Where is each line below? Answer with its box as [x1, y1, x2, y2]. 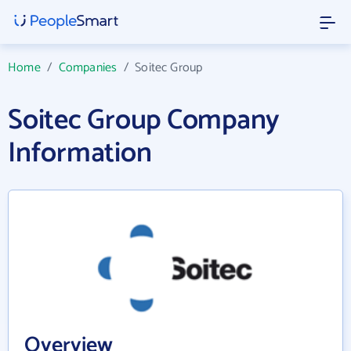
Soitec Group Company [8, 97, 280, 143]
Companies [58, 57, 118, 78]
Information [8, 130, 152, 176]
